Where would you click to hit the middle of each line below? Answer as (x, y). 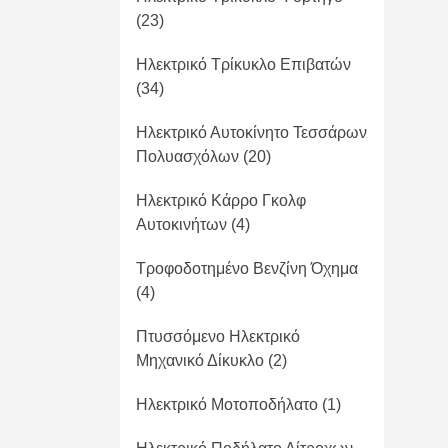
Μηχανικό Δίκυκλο (200, 360)
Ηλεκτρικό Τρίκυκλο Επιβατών (243, 64)
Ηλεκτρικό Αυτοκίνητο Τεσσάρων (251, 132)
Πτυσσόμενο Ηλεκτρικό (218, 336)
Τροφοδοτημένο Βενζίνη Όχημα (247, 268)
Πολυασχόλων (187, 156)
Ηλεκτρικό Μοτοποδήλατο (227, 404)
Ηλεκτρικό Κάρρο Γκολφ (221, 200)
